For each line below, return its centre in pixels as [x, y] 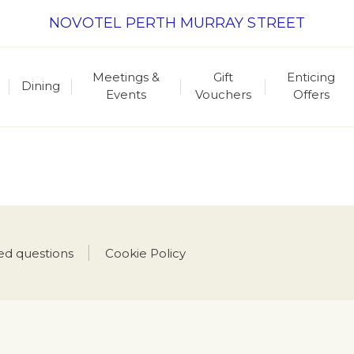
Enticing [311, 77]
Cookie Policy [145, 253]
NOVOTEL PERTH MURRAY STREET [177, 23]
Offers [311, 94]
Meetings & [126, 77]
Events [126, 94]
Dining [40, 86]
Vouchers [223, 94]
